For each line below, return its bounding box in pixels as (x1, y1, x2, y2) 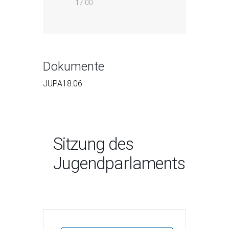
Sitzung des (53, 134, 133, 154)
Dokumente (43, 59, 104, 74)
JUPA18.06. (43, 79, 84, 88)
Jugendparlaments (53, 153, 185, 173)
